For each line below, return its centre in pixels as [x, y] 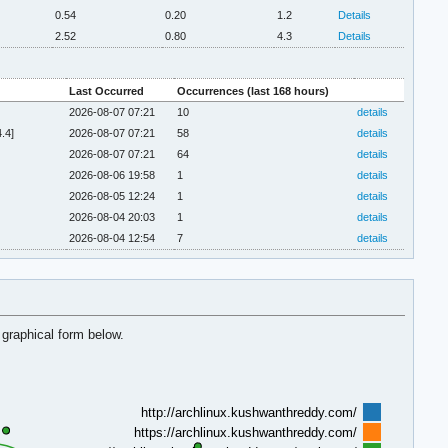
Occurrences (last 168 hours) [252, 90]
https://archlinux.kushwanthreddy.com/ [245, 432]
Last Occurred [106, 90]
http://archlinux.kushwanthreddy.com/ [248, 412]
